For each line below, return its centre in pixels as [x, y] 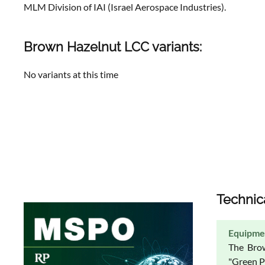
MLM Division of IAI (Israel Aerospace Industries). [125, 7]
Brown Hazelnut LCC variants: [113, 47]
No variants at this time [71, 74]
